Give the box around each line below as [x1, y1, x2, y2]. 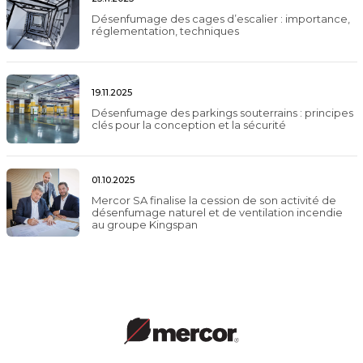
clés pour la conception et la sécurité [91, 117, 286, 131]
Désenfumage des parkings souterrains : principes [91, 105, 353, 119]
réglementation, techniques [91, 24, 239, 38]
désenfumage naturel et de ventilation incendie [91, 205, 343, 219]
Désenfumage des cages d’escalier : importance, [91, 12, 350, 26]
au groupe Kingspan [91, 217, 198, 231]
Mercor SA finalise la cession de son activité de [91, 193, 336, 207]
